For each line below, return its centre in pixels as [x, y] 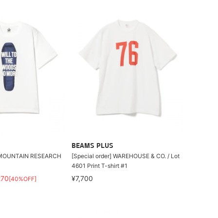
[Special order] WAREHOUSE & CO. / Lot [126, 156]
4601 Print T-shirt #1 [100, 166]
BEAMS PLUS [93, 146]
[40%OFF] [22, 179]
